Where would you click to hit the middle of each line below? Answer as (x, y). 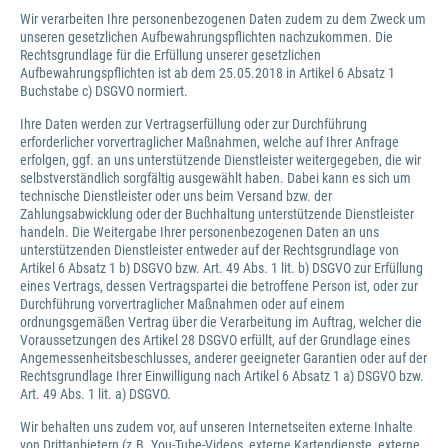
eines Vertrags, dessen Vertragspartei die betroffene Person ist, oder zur (219, 286)
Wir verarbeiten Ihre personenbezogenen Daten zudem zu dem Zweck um (223, 19)
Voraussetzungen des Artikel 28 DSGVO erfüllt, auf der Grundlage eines (215, 340)
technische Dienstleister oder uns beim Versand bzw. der (176, 196)
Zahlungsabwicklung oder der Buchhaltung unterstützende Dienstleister (217, 214)
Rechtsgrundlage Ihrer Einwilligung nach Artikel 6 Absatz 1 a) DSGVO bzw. (222, 376)
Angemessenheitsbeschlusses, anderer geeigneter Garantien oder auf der (223, 358)
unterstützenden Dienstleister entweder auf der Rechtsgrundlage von (209, 250)
